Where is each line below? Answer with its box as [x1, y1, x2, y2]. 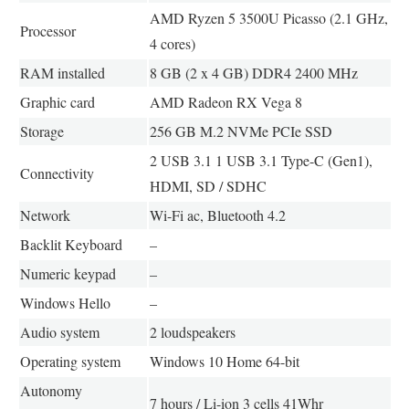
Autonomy [19, 381, 82, 401]
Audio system [19, 322, 100, 342]
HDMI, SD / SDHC [149, 176, 267, 196]
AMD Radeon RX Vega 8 [149, 92, 302, 112]
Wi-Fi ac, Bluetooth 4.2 [149, 205, 286, 225]
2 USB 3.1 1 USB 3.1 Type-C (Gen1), [149, 151, 372, 171]
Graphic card [19, 92, 95, 112]
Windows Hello [19, 293, 110, 313]
